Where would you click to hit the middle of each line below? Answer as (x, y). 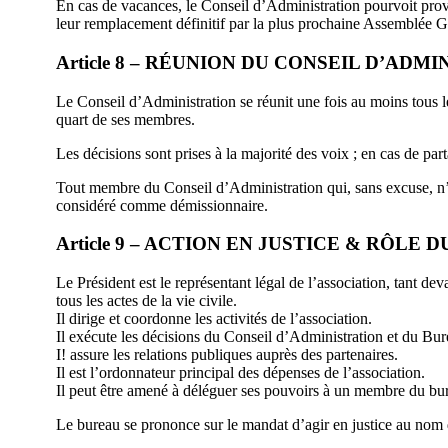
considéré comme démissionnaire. (162, 205)
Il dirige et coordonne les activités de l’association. (214, 319)
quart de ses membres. (125, 119)
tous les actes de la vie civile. (146, 301)
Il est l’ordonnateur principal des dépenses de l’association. (240, 373)
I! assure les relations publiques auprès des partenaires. (227, 355)
